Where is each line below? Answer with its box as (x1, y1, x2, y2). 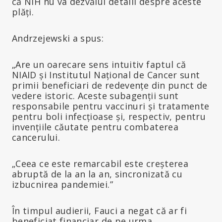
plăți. (12, 5, 34, 18)
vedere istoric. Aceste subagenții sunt (12, 89, 179, 102)
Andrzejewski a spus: (12, 32, 104, 44)
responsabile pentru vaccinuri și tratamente (12, 100, 210, 112)
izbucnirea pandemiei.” (12, 178, 113, 190)
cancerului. (12, 131, 60, 143)
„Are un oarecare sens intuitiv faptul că (12, 58, 186, 70)
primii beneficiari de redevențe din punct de (12, 79, 208, 91)
